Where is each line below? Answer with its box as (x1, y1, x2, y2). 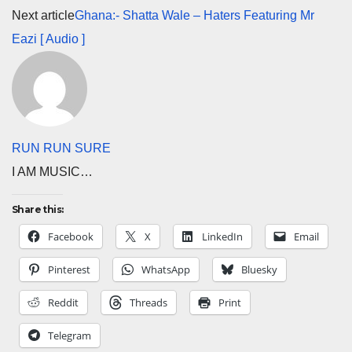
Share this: (12, 203, 64, 215)
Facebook (48, 229, 93, 244)
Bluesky (241, 262, 277, 277)
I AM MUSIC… (12, 164, 93, 178)
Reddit (48, 295, 79, 310)
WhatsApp (141, 262, 190, 277)
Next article (12, 8, 75, 22)
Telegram (48, 328, 91, 343)
